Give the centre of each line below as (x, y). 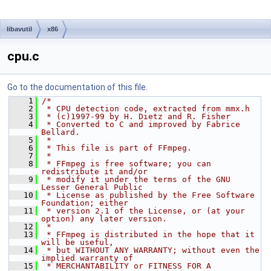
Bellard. (60, 132)
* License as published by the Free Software (148, 195)
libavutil (19, 29)
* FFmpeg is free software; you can (126, 164)
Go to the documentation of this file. (77, 87)
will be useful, (77, 242)
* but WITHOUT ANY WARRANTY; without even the (151, 250)
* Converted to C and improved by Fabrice (141, 124)
